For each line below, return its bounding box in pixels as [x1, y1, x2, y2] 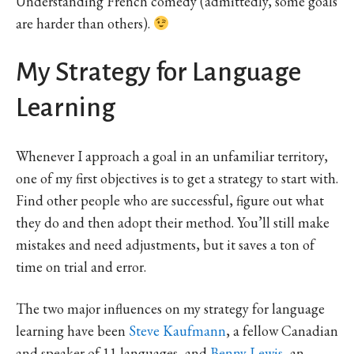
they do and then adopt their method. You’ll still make [16, 213, 330, 232]
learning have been [16, 322, 129, 341]
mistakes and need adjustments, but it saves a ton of [16, 235, 314, 254]
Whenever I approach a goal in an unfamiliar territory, [16, 147, 328, 166]
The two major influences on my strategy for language [16, 299, 325, 318]
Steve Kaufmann [129, 322, 226, 341]
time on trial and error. [16, 258, 146, 277]
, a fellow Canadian [226, 322, 338, 341]
